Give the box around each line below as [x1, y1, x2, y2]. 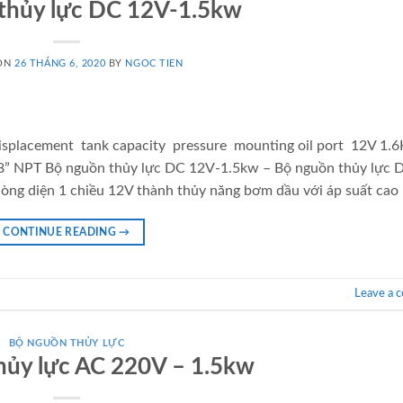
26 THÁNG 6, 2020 [14, 58, 106, 68]
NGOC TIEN [125, 58, 184, 68]
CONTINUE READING [3, 226, 120, 237]
